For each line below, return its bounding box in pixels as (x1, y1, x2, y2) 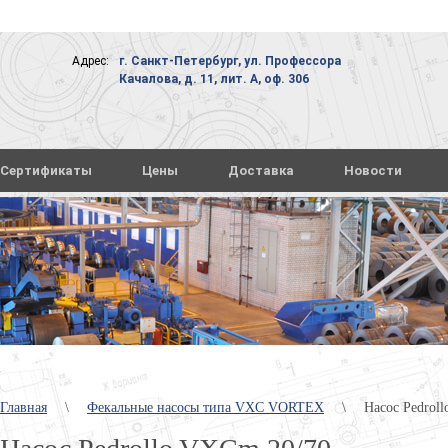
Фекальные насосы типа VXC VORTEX (87, 400, 324, 415)
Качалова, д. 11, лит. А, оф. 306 (118, 72, 309, 86)
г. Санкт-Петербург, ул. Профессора (118, 54, 341, 68)
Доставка (228, 163, 294, 178)
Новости (344, 163, 402, 178)
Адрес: (71, 54, 109, 68)
